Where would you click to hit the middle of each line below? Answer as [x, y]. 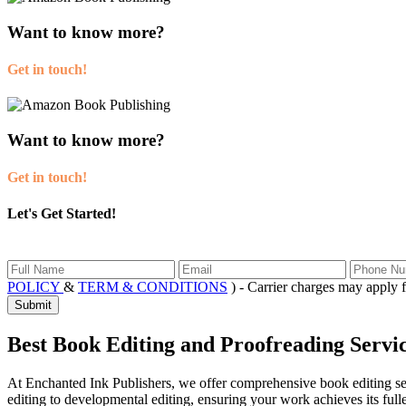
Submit [33, 304]
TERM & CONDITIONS [153, 286]
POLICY [35, 286]
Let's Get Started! [62, 213]
